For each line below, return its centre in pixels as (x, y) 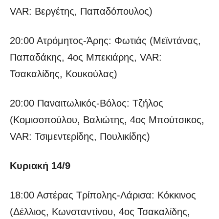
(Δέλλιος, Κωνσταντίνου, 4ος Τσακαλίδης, (100, 212)
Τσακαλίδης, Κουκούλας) (64, 74)
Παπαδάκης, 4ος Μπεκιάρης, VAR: (86, 57)
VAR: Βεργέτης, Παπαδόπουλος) (81, 11)
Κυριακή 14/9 (40, 166)
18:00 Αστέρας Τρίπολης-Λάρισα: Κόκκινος (103, 195)
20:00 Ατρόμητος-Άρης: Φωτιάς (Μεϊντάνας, (105, 41)
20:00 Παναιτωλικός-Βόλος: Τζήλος (87, 103)
